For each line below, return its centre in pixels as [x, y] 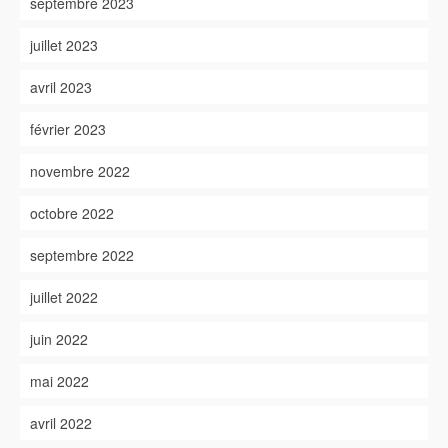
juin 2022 [59, 339]
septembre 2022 [82, 255]
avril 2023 [61, 87]
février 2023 [68, 129]
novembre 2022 [80, 171]
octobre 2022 [72, 213]
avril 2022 [61, 423]
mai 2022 [59, 381]
